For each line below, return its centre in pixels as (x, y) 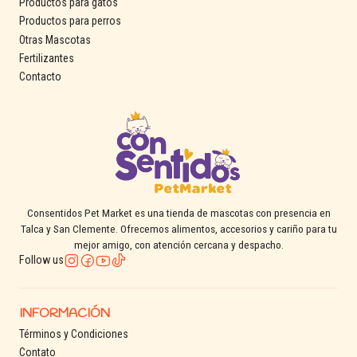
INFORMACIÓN (65, 313)
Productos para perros (70, 21)
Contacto (40, 77)
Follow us (41, 260)
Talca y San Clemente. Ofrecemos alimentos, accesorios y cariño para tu (178, 228)
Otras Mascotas (55, 39)
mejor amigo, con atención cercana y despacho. (178, 244)
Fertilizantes (47, 59)
